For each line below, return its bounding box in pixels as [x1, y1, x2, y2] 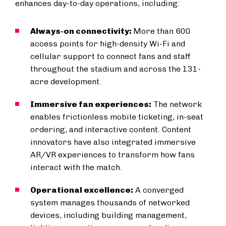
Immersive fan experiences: [30, 99, 151, 109]
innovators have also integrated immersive [30, 137, 196, 147]
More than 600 [133, 26, 191, 36]
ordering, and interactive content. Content [30, 125, 191, 134]
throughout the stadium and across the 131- [30, 64, 201, 74]
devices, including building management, [30, 210, 187, 220]
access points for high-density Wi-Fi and [30, 39, 185, 48]
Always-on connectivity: [30, 26, 133, 36]
